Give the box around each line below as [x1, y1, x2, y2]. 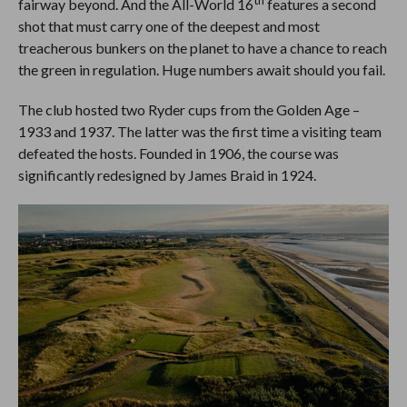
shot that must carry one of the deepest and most [17, 17, 320, 35]
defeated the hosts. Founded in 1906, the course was [17, 144, 339, 163]
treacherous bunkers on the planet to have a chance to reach [17, 39, 387, 57]
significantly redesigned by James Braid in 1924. [17, 166, 316, 184]
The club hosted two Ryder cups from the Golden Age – [17, 101, 360, 119]
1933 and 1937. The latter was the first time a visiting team [17, 123, 382, 141]
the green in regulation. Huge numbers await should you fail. [17, 61, 388, 79]
